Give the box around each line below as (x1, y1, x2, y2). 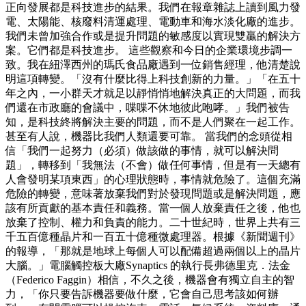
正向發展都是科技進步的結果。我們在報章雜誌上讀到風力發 (5, 1, 301, 14)
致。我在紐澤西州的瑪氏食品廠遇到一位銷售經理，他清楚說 (5, 59, 301, 71)
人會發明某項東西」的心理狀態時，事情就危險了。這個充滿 (5, 173, 301, 186)
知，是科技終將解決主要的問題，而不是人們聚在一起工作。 (5, 116, 301, 128)
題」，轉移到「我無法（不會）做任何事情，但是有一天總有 (5, 159, 301, 171)
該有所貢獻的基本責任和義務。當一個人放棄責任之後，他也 (5, 202, 301, 214)
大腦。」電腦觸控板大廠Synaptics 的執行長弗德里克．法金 (5, 260, 290, 272)
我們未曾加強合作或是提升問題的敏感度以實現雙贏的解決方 (5, 30, 301, 42)
